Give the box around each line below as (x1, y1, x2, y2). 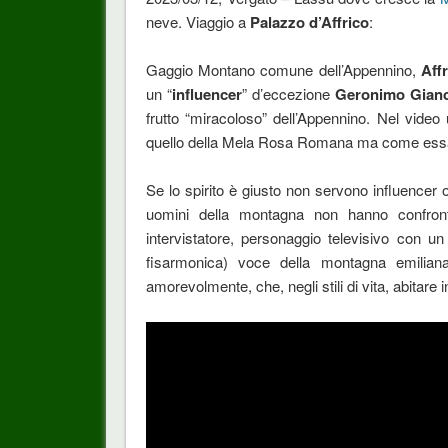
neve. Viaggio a (145, 10, 250, 32)
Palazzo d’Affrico (249, 10, 369, 33)
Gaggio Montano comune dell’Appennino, (145, 58, 421, 80)
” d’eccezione (241, 82, 335, 104)
